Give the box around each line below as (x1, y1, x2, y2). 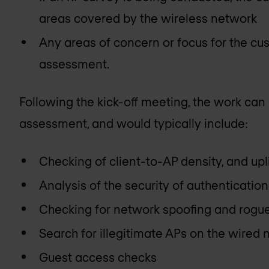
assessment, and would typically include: (19, 115, 248, 130)
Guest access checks (39, 249, 157, 264)
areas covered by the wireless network (39, 11, 258, 26)
